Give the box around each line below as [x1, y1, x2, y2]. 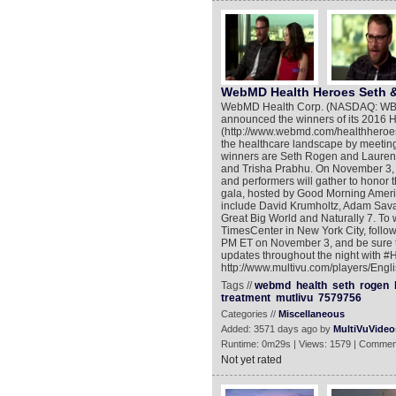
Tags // [220, 279, 255, 292]
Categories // [220, 308, 278, 319]
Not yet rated [220, 354, 282, 366]
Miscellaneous [278, 308, 345, 319]
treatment [220, 292, 270, 304]
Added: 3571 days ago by [220, 324, 333, 334]
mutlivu [275, 292, 313, 304]
